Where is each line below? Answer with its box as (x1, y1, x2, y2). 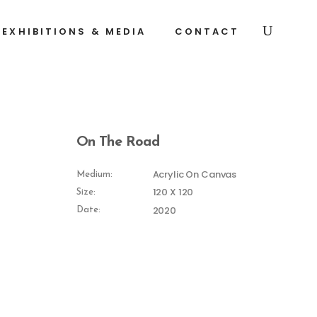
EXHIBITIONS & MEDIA (2, 25, 146, 38)
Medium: (76, 169, 113, 179)
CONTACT (174, 25, 240, 38)
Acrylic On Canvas (152, 168, 237, 182)
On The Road (76, 135, 159, 149)
